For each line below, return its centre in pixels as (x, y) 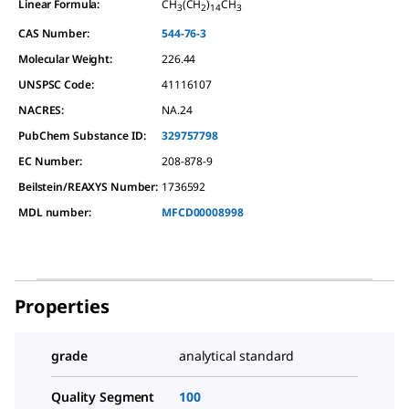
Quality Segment (103, 396)
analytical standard (237, 355)
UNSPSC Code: (56, 84)
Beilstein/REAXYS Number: (89, 186)
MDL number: (55, 212)
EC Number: (50, 161)
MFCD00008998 (203, 212)
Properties (62, 306)
